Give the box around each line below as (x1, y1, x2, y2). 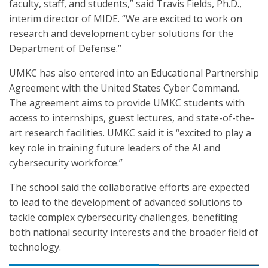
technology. (9, 240, 61, 254)
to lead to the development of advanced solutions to (9, 196, 242, 209)
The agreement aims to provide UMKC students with (9, 96, 245, 109)
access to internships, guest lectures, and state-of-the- (9, 111, 254, 124)
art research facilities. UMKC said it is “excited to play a (9, 126, 251, 139)
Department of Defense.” (9, 42, 121, 55)
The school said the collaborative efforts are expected (9, 181, 249, 194)
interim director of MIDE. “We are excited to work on (9, 12, 242, 25)
